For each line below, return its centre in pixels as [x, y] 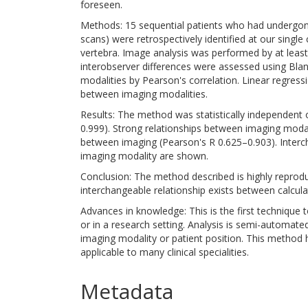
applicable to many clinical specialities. [165, 252]
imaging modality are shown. [144, 156]
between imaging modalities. [144, 94]
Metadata [127, 291]
